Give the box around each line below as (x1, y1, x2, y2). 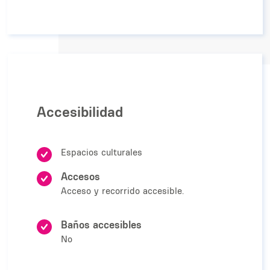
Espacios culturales (61, 146, 142, 159)
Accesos (61, 170, 100, 183)
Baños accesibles (61, 218, 142, 231)
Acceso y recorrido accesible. (61, 185, 184, 197)
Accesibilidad (37, 102, 123, 121)
